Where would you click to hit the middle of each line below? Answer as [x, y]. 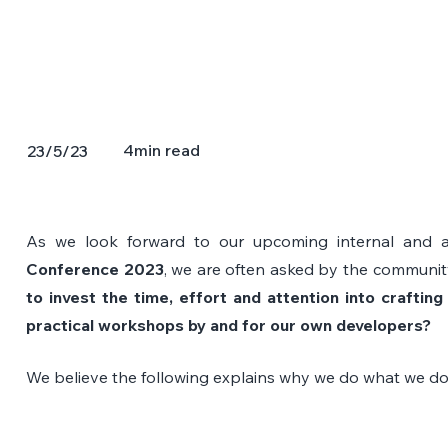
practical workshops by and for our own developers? [229, 324]
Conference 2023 [95, 268]
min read [166, 150]
